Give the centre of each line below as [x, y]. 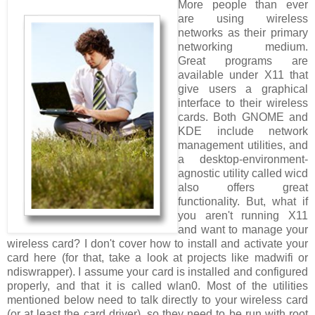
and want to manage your [243, 229]
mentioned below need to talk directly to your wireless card [157, 300]
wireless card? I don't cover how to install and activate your [157, 243]
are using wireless [243, 18]
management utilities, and [243, 145]
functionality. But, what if [243, 201]
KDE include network [243, 131]
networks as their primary [243, 32]
